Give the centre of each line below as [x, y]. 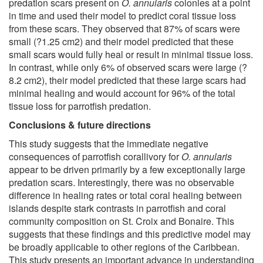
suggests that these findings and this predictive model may [130, 234]
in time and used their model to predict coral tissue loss [122, 15]
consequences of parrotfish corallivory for [95, 156]
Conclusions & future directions [80, 124]
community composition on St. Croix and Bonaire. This [122, 221]
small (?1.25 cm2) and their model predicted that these [121, 41]
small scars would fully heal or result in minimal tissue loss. [131, 54]
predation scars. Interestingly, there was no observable [122, 182]
